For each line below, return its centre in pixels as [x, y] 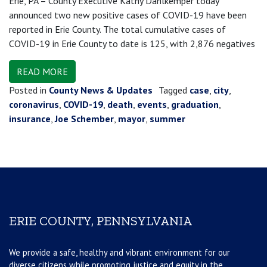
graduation [195, 104]
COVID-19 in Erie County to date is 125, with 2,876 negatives [132, 44]
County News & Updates [101, 90]
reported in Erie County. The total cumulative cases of [117, 29]
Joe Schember [84, 119]
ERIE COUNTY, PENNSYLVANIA [100, 221]
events [152, 104]
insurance [30, 119]
